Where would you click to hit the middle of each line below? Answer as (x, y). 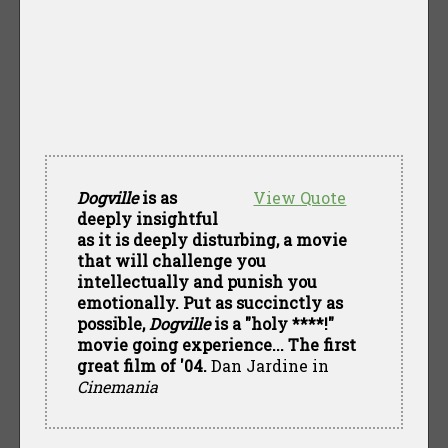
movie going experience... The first (216, 344)
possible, (112, 323)
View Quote (300, 197)
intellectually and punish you (196, 281)
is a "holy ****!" (271, 323)
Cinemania (117, 386)
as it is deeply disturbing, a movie (211, 239)
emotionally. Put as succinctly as (209, 302)
